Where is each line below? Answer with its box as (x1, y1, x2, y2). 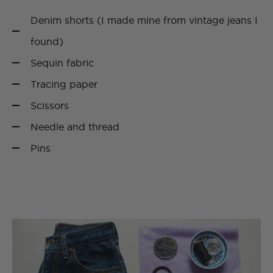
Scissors (30, 99, 69, 111)
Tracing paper (30, 78, 97, 90)
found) (30, 35, 63, 47)
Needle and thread (30, 121, 119, 132)
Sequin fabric (30, 57, 94, 68)
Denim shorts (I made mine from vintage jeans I (30, 14, 258, 26)
